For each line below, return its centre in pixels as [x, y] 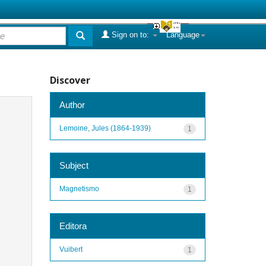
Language [183, 35]
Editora [73, 226]
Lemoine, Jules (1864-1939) [105, 128]
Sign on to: [130, 35]
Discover [70, 80]
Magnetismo [79, 189]
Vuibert [71, 249]
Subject [74, 165]
